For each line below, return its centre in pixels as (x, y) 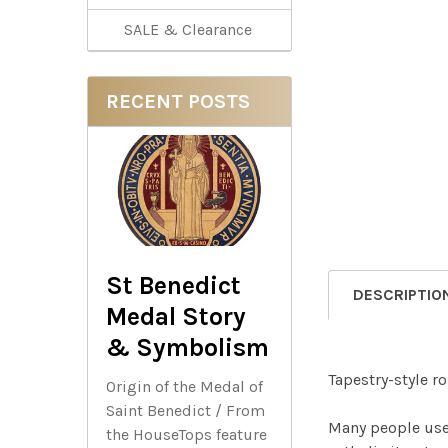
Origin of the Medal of (184, 387)
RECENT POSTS (178, 101)
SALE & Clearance (188, 29)
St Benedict (173, 286)
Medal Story (176, 317)
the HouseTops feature (186, 435)
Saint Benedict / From (185, 411)
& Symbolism (187, 348)
